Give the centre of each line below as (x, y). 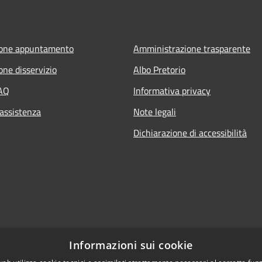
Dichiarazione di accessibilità (190, 132)
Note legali (155, 111)
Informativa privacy (172, 90)
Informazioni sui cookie (131, 245)
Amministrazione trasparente (192, 48)
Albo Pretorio (159, 69)
